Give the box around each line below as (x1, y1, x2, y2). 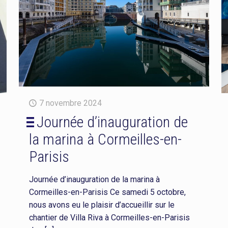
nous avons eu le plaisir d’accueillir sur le (28, 200, 175, 210)
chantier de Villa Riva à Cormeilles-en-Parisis (28, 213, 190, 223)
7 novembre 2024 (39, 98, 102, 108)
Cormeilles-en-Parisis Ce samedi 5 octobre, (28, 187, 186, 197)
